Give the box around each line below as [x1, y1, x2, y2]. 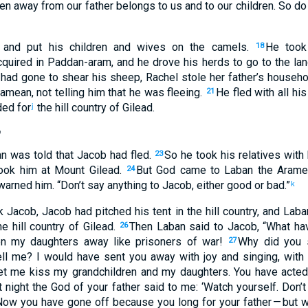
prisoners [131, 235, 182, 248]
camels [205, 41, 247, 54]
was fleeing [140, 86, 201, 99]
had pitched [71, 205, 132, 218]
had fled [106, 148, 149, 162]
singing [238, 250, 278, 263]
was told [7, 148, 52, 162]
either [196, 179, 224, 192]
